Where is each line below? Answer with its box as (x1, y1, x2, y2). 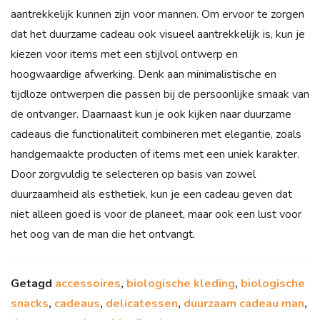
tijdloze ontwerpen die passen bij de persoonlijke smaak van (11, 86, 309, 102)
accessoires (55, 275, 121, 291)
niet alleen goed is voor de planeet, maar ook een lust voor (11, 206, 301, 222)
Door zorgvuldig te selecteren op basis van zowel (11, 166, 256, 182)
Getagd (11, 275, 55, 291)
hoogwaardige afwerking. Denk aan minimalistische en (11, 66, 276, 82)
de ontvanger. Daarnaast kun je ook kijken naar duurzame (11, 106, 291, 122)
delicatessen (106, 295, 178, 311)
